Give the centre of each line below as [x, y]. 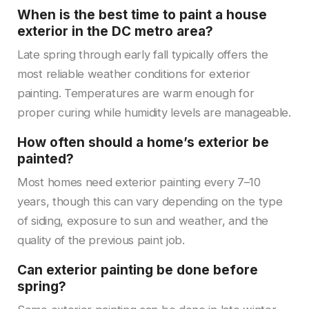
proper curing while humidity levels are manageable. [154, 112]
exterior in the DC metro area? [115, 31]
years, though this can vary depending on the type [150, 201]
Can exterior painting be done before [138, 270]
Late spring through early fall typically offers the [143, 54]
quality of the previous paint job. [101, 240]
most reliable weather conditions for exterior [134, 73]
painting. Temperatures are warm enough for [136, 93]
